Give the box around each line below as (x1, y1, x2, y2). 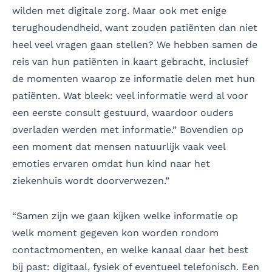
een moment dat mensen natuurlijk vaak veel (12, 140, 225, 152)
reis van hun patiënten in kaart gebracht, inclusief (12, 55, 248, 67)
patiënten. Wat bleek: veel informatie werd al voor (12, 89, 248, 101)
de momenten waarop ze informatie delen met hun (12, 72, 255, 84)
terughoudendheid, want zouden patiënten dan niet (12, 21, 257, 33)
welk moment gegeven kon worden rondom (12, 226, 219, 239)
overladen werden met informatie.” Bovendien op (12, 123, 243, 135)
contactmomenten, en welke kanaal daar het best (12, 243, 248, 256)
